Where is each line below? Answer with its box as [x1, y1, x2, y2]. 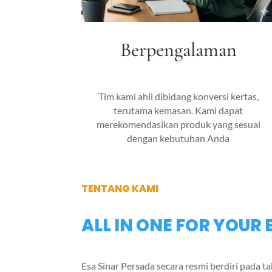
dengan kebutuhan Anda [127, 132, 230, 144]
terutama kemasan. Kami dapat [114, 104, 243, 117]
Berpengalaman [120, 37, 237, 61]
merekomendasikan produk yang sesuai [96, 118, 260, 131]
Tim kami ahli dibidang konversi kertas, [98, 90, 259, 103]
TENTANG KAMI [81, 181, 159, 195]
